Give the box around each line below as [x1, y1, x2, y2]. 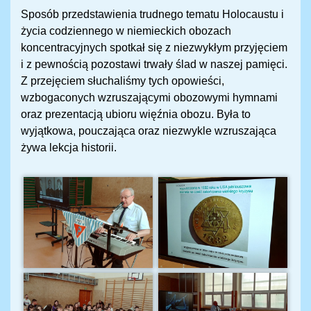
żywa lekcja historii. [21, 142, 117, 154]
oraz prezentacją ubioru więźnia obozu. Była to [21, 108, 251, 121]
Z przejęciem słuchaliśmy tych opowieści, [21, 75, 224, 87]
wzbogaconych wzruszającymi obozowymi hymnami [21, 92, 278, 104]
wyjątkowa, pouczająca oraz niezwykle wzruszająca [21, 125, 276, 137]
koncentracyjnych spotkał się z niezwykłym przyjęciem [21, 42, 287, 54]
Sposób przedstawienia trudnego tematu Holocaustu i [21, 8, 284, 21]
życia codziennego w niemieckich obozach [21, 25, 231, 37]
